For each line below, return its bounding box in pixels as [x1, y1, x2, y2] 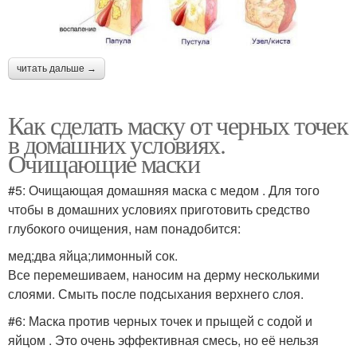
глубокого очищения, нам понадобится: [8, 218, 241, 237]
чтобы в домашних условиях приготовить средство [8, 199, 310, 218]
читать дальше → [17, 62, 96, 74]
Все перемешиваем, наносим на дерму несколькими [8, 265, 320, 284]
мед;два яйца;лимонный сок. [8, 245, 178, 265]
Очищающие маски [8, 145, 199, 180]
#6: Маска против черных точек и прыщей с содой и [8, 311, 312, 330]
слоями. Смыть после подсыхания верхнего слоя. [8, 284, 304, 303]
